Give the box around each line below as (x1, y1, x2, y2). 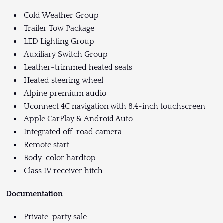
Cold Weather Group (22, 10, 101, 20)
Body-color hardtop (22, 153, 98, 162)
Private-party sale (22, 212, 89, 221)
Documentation (6, 189, 63, 198)
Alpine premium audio (22, 88, 108, 98)
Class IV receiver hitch (22, 166, 105, 175)
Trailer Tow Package (22, 23, 96, 33)
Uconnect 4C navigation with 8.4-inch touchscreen (22, 101, 207, 111)
